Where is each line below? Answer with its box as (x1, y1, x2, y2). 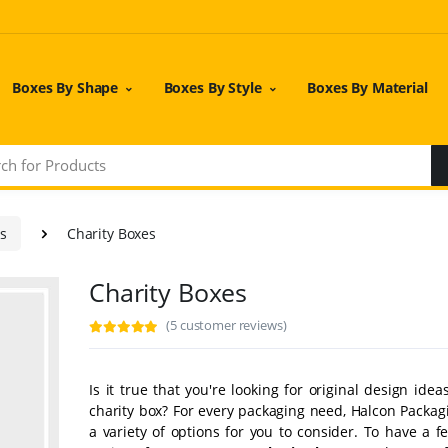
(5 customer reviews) (166, 315, 287, 334)
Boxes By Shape (12, 77, 119, 97)
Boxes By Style (163, 77, 262, 97)
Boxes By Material (307, 77, 428, 97)
